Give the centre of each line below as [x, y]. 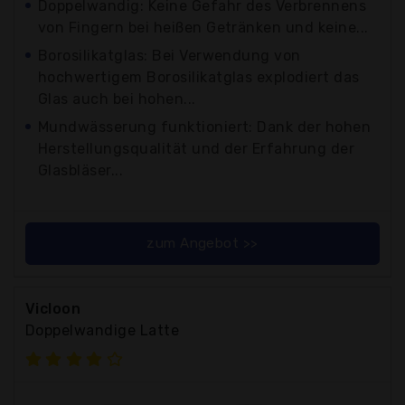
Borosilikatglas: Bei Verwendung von [170, 55]
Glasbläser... [81, 170]
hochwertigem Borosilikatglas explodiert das [199, 77]
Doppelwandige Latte [103, 330]
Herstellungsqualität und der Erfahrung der [197, 148]
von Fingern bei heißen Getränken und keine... [203, 27]
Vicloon [53, 308]
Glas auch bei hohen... [117, 99]
